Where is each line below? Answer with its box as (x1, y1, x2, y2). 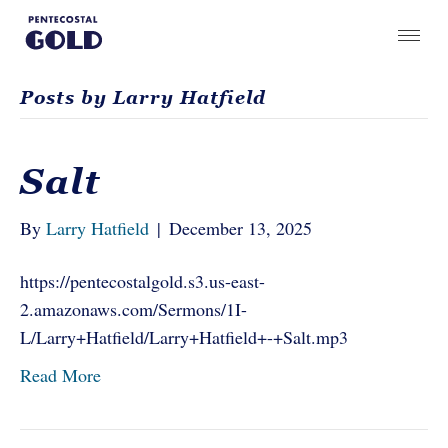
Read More (20, 363, 101, 387)
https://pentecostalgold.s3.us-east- (20, 269, 265, 293)
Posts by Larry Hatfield (20, 87, 266, 108)
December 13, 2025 (169, 216, 312, 240)
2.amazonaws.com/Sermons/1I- (20, 297, 247, 321)
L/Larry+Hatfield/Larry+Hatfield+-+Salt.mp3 (20, 325, 348, 349)
